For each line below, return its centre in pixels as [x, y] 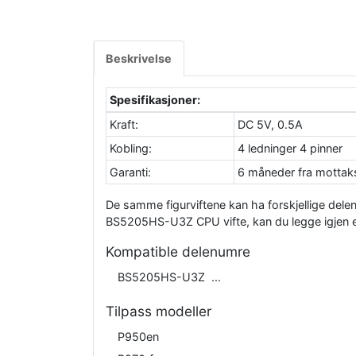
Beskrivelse [139, 59]
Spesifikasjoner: [155, 100]
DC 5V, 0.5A [271, 125]
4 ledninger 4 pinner [290, 149]
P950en [138, 336]
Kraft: [124, 125]
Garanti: [131, 172]
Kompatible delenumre [178, 252]
